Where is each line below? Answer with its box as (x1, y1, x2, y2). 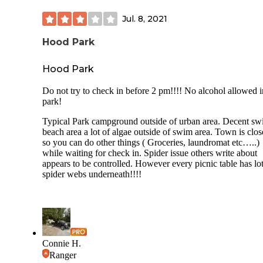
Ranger (49, 249, 76, 260)
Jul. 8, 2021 (122, 13, 167, 24)
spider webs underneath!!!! (42, 168, 141, 179)
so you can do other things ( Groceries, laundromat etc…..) (42, 137, 259, 147)
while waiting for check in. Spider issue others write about (42, 147, 257, 158)
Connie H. (42, 238, 81, 248)
